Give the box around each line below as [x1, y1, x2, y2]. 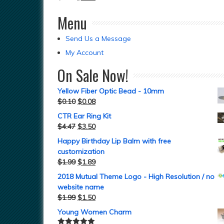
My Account [65, 48, 103, 57]
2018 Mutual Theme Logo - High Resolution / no [57, 172, 214, 181]
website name [57, 182, 104, 191]
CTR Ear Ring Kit [57, 111, 111, 120]
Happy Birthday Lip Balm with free [57, 136, 171, 145]
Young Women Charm [57, 207, 131, 216]
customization [57, 147, 104, 156]
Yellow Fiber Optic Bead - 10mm [57, 86, 164, 95]
